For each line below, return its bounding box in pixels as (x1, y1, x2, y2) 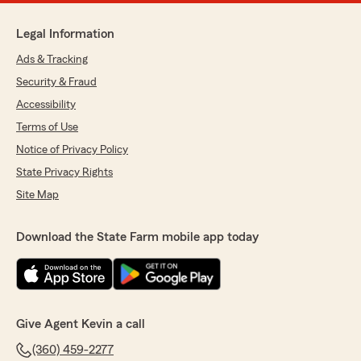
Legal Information (16, 27, 114, 41)
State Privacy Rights (16, 167, 113, 179)
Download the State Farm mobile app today (16, 230, 259, 244)
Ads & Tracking (16, 54, 88, 66)
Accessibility (16, 99, 76, 111)
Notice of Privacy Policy (16, 144, 128, 156)
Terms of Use (16, 122, 78, 134)
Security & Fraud (16, 77, 97, 89)
